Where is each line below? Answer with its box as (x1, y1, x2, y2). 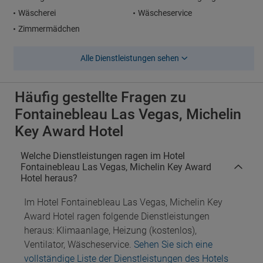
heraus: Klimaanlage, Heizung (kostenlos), (24, 225, 197, 236)
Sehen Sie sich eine (134, 239, 213, 250)
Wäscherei (18, 8, 56, 18)
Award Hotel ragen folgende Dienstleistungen (24, 211, 210, 222)
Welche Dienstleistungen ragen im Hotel (21, 150, 185, 161)
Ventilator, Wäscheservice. (24, 239, 134, 250)
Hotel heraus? (21, 173, 77, 184)
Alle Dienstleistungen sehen (80, 53, 179, 63)
